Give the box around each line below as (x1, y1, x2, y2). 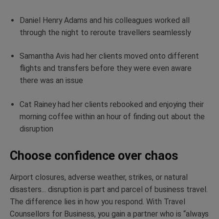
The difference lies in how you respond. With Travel (10, 197, 185, 206)
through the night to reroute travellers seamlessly (20, 27, 191, 37)
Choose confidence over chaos (10, 148, 178, 163)
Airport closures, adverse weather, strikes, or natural (10, 172, 188, 182)
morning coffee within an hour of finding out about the (20, 112, 205, 122)
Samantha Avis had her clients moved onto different (20, 51, 199, 61)
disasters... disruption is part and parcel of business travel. (10, 184, 208, 194)
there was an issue (20, 76, 83, 86)
